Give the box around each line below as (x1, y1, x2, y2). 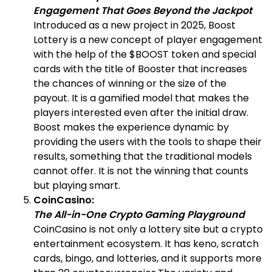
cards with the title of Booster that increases (33, 61, 247, 76)
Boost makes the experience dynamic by (33, 120, 229, 134)
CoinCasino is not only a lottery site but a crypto (33, 222, 263, 236)
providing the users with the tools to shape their (33, 134, 262, 149)
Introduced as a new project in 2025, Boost (33, 18, 236, 32)
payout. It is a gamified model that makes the (33, 90, 249, 105)
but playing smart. (33, 178, 120, 192)
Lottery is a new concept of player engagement (33, 32, 262, 47)
